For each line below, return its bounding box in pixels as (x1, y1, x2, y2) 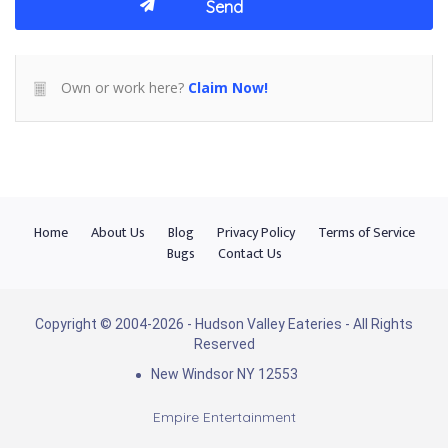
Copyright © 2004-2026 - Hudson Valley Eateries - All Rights (35, 316, 413, 332)
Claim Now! (188, 78, 268, 97)
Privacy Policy (216, 221, 295, 244)
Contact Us (217, 242, 282, 265)
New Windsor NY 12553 (150, 366, 298, 382)
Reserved (193, 336, 255, 352)
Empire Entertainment (152, 408, 296, 426)
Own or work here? (57, 78, 184, 97)
